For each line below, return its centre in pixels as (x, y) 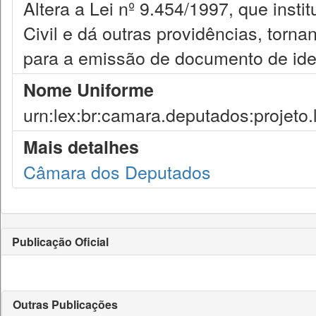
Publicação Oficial (60, 242)
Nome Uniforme (89, 90)
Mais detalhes (81, 147)
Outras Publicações (65, 304)
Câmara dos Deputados (117, 171)
